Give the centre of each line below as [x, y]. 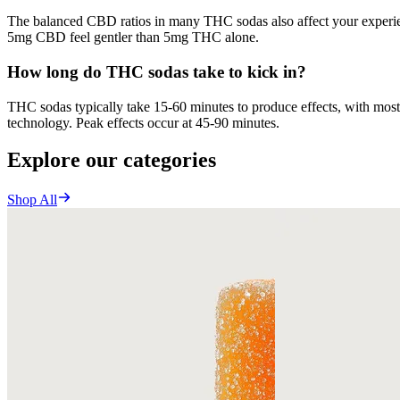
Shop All [32, 200]
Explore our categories [112, 160]
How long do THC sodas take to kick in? [157, 71]
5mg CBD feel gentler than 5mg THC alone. [133, 37]
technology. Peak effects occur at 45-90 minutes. [143, 122]
